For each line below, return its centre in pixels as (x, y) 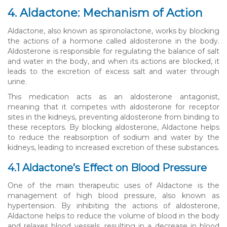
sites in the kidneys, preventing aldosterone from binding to (113, 117)
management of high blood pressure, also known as (113, 195)
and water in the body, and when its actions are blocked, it (113, 61)
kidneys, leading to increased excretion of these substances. (113, 147)
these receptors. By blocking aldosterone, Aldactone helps (113, 127)
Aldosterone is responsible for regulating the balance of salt (113, 51)
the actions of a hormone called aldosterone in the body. (113, 41)
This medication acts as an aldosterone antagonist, (113, 97)
